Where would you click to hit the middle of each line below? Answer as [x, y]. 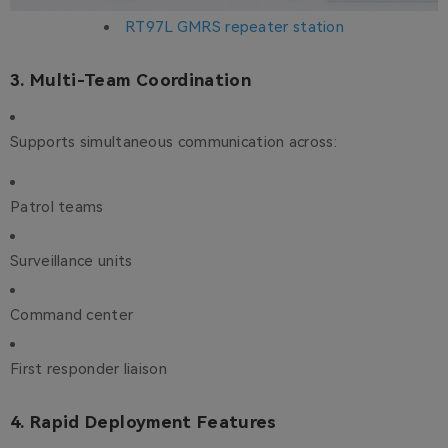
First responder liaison [88, 369]
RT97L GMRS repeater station [234, 27]
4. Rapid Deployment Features [143, 422]
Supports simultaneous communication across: [173, 142]
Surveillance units [71, 261]
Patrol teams [57, 207]
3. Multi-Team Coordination [131, 80]
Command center [72, 315]
